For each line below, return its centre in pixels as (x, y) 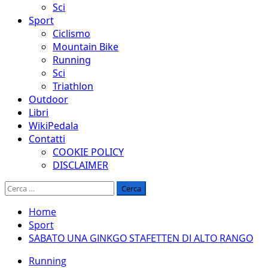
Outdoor (48, 99)
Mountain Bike (86, 47)
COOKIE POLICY (88, 152)
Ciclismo (71, 33)
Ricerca (21, 187)
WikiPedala (54, 126)
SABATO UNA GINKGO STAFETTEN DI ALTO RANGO (141, 238)
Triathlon (73, 86)
